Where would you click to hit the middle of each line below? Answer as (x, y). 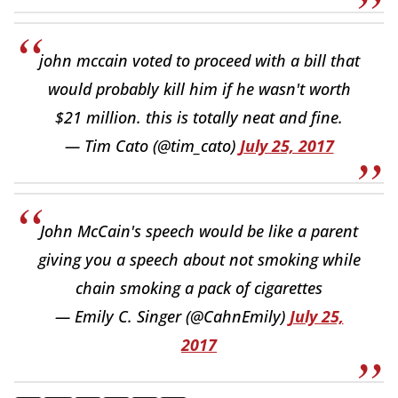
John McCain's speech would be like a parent (199, 231)
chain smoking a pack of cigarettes (199, 287)
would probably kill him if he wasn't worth (199, 88)
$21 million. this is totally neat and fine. (199, 117)
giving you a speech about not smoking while (199, 259)
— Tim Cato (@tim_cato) (152, 145)
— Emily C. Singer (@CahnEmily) (172, 316)
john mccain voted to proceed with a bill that (199, 60)
